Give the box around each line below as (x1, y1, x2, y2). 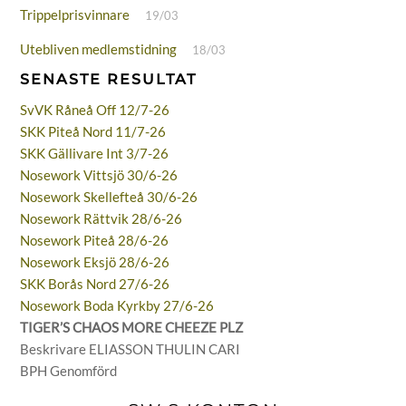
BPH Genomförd (20, 362, 118, 380)
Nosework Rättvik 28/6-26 (20, 210, 183, 227)
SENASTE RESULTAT (20, 71, 198, 89)
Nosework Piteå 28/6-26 (20, 232, 169, 249)
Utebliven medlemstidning (20, 41, 178, 58)
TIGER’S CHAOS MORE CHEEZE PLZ (20, 319, 244, 336)
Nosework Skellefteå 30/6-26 (20, 188, 198, 206)
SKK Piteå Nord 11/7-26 (20, 123, 167, 140)
